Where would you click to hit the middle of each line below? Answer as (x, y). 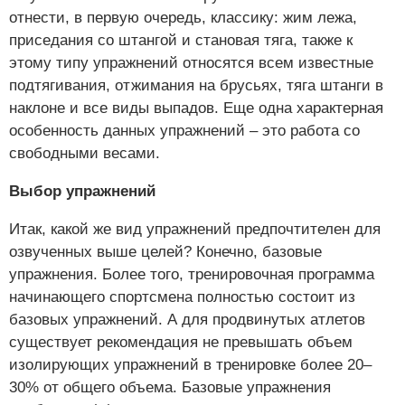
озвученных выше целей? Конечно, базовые (165, 252)
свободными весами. (89, 154)
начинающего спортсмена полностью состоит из (182, 297)
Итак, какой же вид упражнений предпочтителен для (195, 230)
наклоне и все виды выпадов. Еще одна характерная (196, 108)
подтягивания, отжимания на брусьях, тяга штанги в (196, 86)
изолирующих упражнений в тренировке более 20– (190, 365)
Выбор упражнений (82, 192)
